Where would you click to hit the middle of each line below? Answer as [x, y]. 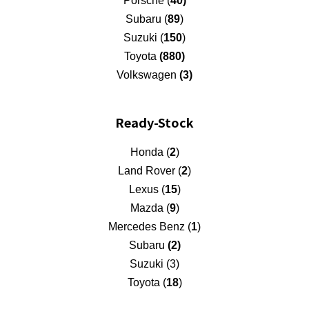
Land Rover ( [150, 170]
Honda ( [150, 152]
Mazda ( [150, 208]
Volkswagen [148, 74]
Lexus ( [147, 189]
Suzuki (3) [154, 263]
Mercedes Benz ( [150, 226]
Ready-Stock [154, 122]
